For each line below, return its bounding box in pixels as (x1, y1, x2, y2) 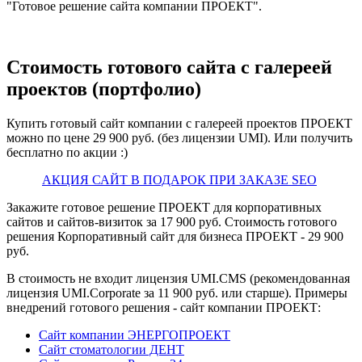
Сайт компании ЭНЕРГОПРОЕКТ (39, 328, 230, 343)
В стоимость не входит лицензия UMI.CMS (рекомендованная (6, 271, 350, 286)
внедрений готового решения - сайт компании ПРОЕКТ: (6, 301, 321, 315)
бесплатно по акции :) (6, 145, 128, 160)
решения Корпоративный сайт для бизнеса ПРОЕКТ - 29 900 (6, 229, 343, 244)
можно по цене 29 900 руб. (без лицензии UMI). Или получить (6, 131, 352, 145)
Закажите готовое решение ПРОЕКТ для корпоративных (6, 200, 322, 215)
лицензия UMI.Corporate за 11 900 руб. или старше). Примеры (6, 286, 347, 301)
